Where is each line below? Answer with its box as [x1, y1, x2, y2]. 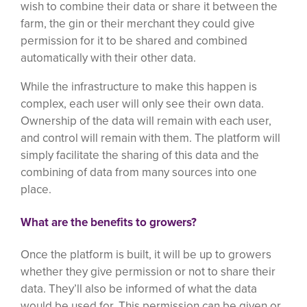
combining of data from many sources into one [21, 163, 257, 180]
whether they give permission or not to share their [21, 263, 275, 280]
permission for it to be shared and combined [21, 32, 247, 49]
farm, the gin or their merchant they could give [21, 14, 255, 32]
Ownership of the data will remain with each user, [21, 112, 271, 129]
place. [21, 180, 51, 197]
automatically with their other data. [21, 49, 196, 66]
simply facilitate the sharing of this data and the [21, 146, 259, 163]
